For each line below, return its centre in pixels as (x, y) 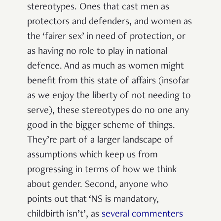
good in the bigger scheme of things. (101, 126)
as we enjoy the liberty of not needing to (109, 96)
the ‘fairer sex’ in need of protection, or (106, 37)
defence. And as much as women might (106, 67)
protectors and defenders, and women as (110, 22)
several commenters (142, 215)
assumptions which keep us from (92, 156)
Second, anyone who (127, 185)
